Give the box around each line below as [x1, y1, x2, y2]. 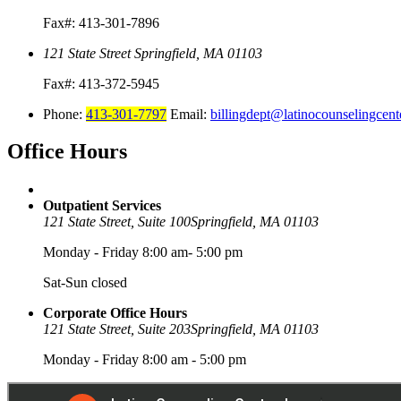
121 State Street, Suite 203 [43, 321, 191, 337]
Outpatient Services [43, 198, 161, 214]
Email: [166, 106, 210, 122]
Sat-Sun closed [43, 275, 127, 291]
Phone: [43, 106, 86, 122]
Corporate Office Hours [43, 305, 187, 321]
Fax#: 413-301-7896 [43, 14, 159, 30]
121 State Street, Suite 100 [43, 214, 191, 230]
